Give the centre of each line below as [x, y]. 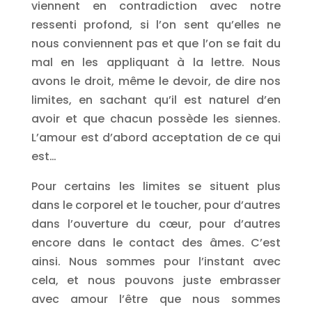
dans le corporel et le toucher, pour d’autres [156, 205]
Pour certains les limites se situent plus [156, 186]
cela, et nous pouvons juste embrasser [156, 280]
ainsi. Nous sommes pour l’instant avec [156, 262]
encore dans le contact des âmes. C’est [156, 243]
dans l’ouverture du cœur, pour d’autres [156, 224]
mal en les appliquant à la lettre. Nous [156, 62]
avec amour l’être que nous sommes [156, 299]
